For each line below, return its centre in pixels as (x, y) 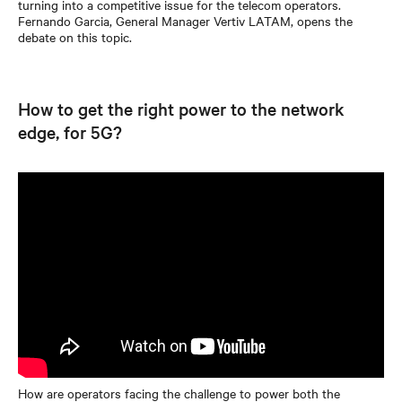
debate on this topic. (75, 36)
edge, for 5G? (70, 131)
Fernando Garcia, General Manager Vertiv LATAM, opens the (185, 20)
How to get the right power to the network (181, 108)
